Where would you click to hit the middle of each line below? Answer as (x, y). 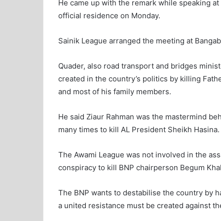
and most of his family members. (115, 92)
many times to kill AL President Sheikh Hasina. (139, 130)
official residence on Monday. (109, 16)
